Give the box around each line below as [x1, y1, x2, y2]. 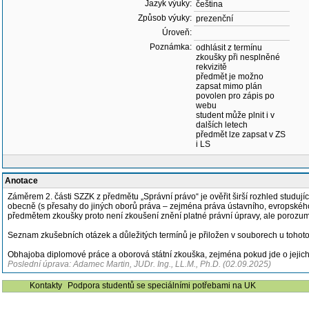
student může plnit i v [196, 110, 275, 120]
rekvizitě [196, 62, 227, 72]
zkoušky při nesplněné [196, 52, 280, 62]
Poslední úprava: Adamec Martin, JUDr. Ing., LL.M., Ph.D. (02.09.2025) [8, 259, 271, 269]
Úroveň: [162, 28, 192, 37]
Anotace [5, 176, 38, 186]
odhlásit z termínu [196, 43, 262, 52]
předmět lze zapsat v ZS [196, 130, 286, 139]
